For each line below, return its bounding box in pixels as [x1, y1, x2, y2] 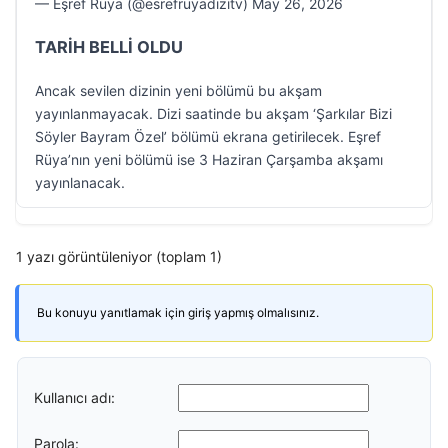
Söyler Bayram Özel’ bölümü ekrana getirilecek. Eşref [35, 128, 381, 145]
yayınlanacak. [35, 174, 125, 191]
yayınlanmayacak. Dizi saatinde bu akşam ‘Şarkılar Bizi [35, 105, 392, 122]
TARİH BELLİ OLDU [35, 37, 183, 57]
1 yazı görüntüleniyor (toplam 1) [16, 248, 222, 265]
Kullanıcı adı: [34, 388, 115, 406]
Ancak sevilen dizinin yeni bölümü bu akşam [35, 82, 322, 99]
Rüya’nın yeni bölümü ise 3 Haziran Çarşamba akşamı [35, 151, 383, 168]
